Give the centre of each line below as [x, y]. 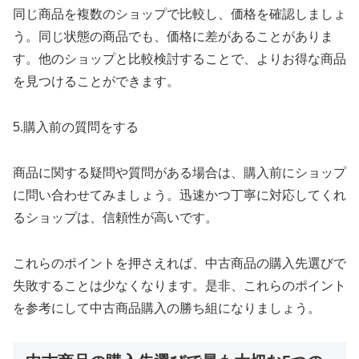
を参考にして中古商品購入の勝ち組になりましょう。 [167, 308]
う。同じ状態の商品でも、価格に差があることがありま [173, 37]
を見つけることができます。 [96, 82]
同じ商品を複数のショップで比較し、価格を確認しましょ [179, 14]
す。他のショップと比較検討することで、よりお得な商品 [179, 59]
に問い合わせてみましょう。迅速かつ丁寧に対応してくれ [179, 195]
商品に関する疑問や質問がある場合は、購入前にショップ [179, 172]
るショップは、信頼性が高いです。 [115, 217]
